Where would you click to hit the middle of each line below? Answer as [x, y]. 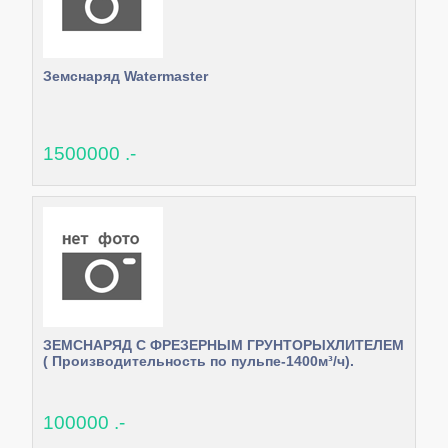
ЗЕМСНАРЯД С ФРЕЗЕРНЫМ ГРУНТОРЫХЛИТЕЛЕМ [223, 345]
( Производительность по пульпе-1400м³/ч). [198, 361]
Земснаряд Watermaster [125, 76]
